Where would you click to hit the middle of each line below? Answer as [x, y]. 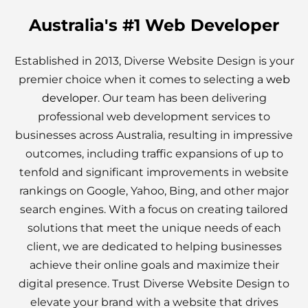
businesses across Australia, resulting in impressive [154, 135]
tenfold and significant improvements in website [154, 172]
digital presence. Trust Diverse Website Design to [154, 284]
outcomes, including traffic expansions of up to [154, 154]
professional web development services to [154, 117]
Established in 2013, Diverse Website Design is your [154, 61]
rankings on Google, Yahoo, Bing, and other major [154, 191]
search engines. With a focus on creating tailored [154, 209]
